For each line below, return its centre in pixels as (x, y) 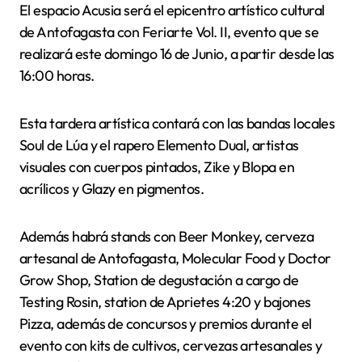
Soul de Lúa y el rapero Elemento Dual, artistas (159, 145)
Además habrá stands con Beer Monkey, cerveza (167, 236)
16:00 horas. (57, 75)
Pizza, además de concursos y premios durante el (166, 323)
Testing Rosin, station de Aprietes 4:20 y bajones (165, 301)
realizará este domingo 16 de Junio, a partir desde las (177, 53)
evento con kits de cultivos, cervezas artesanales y (171, 345)
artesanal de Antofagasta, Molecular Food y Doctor (175, 258)
